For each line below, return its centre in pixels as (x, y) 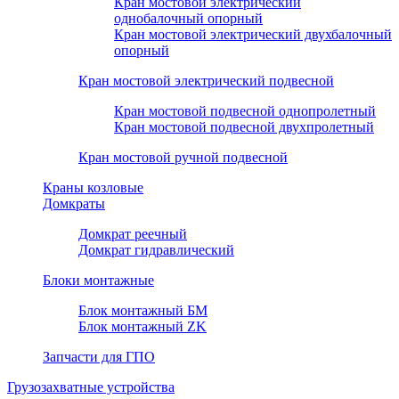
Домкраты (74, 203)
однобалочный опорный (188, 18)
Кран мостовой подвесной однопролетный (245, 110)
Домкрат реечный (133, 233)
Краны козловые (93, 187)
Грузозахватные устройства (91, 387)
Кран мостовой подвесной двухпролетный (244, 126)
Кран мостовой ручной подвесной (183, 157)
